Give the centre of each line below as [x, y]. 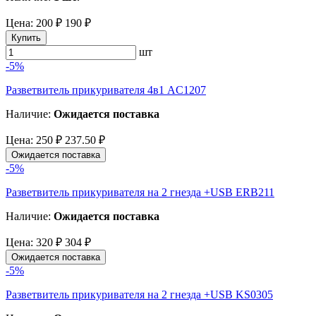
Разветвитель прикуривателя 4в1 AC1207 [106, 90]
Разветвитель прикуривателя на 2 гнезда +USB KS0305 [139, 294]
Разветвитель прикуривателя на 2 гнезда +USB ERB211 [140, 192]
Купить [26, 37]
